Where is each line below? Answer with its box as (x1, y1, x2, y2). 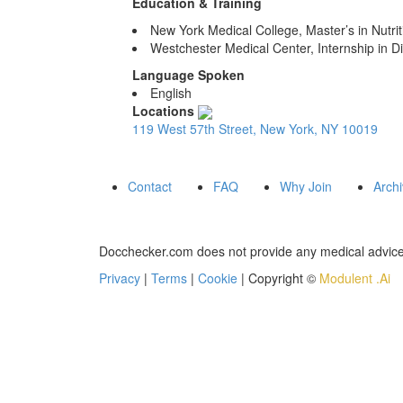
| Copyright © (241, 269, 319, 288)
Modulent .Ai (319, 269, 390, 288)
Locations (132, 102, 194, 120)
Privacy (99, 269, 144, 288)
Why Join (280, 177, 332, 196)
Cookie (198, 269, 241, 288)
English (150, 84, 192, 102)
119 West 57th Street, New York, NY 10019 (132, 120, 378, 139)
